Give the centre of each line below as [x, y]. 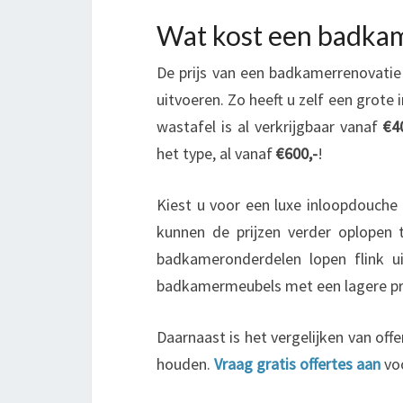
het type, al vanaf [216, 153]
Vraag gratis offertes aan [297, 364]
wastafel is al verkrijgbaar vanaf [270, 126]
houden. [185, 364]
